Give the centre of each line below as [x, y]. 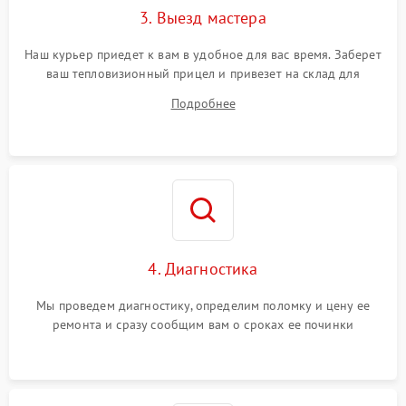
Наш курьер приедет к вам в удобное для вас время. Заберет [203, 55]
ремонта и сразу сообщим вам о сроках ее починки [203, 325]
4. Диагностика [203, 269]
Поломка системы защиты [105, 33]
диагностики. [203, 93]
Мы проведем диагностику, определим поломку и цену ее [203, 306]
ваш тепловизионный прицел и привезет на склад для [203, 74]
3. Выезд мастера [203, 18]
